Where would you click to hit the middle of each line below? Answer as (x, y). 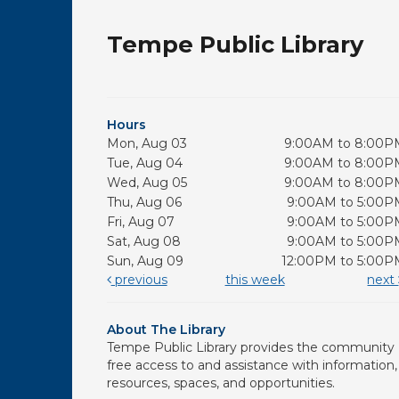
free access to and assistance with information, (252, 366)
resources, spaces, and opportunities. (220, 383)
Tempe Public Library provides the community (250, 348)
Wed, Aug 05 (147, 183)
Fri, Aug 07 (140, 222)
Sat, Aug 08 (143, 242)
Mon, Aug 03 (147, 144)
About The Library (166, 330)
